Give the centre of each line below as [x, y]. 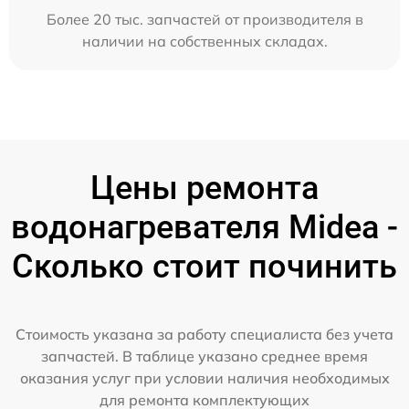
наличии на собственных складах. [204, 41]
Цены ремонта [204, 188]
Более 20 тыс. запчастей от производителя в [204, 19]
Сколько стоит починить [204, 266]
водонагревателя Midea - [204, 227]
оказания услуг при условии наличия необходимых [204, 378]
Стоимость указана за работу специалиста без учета [204, 334]
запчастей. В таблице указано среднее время [204, 356]
